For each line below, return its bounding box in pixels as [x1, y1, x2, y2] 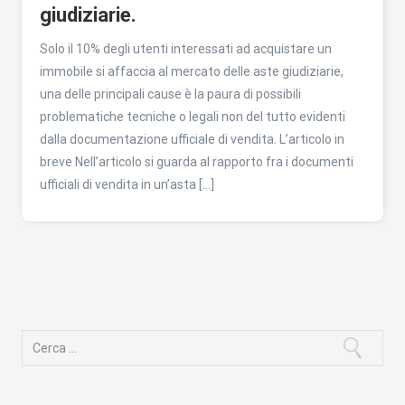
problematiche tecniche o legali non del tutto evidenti [40, 108, 345, 124]
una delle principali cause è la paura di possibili [40, 86, 301, 101]
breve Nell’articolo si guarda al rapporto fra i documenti [40, 154, 353, 169]
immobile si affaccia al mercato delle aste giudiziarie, [40, 63, 344, 79]
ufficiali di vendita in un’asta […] [40, 176, 214, 192]
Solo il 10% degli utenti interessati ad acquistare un [40, 41, 332, 56]
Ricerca [22, 329, 69, 347]
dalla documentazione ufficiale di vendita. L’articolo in [40, 131, 344, 146]
